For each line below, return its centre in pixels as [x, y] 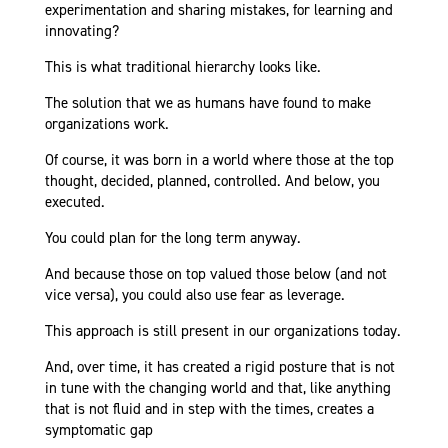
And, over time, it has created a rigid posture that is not [219, 367]
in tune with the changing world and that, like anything [217, 388]
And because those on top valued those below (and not [215, 274]
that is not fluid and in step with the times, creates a [209, 409]
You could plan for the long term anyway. [172, 238]
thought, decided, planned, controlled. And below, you [212, 181]
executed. [74, 202]
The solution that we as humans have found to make [207, 103]
